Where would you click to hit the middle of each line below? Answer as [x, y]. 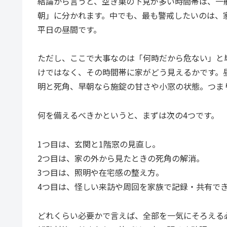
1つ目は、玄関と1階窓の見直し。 [99, 144]
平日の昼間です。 [69, 29]
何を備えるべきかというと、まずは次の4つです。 [128, 115]
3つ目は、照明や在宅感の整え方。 [101, 172]
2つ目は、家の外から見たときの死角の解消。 [121, 158]
